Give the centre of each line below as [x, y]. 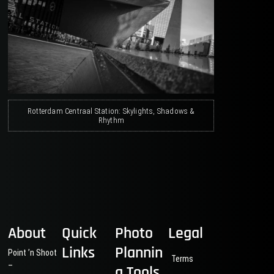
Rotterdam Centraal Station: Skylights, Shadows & [111, 111]
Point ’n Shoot [33, 252]
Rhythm [111, 120]
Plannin [139, 253]
